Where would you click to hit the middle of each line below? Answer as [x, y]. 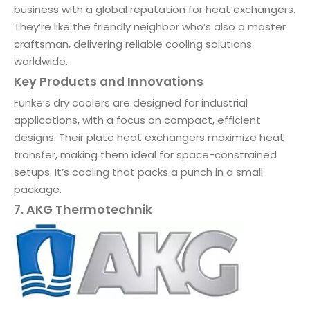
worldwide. [41, 62]
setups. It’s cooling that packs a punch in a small [138, 172]
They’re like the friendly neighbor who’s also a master [150, 27]
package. [38, 190]
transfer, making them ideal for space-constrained [145, 155]
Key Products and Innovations [109, 82]
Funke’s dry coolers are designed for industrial [131, 103]
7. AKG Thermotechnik [83, 210]
